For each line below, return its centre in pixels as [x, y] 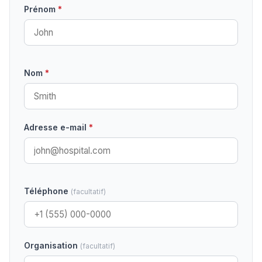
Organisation [52, 246]
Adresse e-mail [56, 127]
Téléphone [47, 191]
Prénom [41, 9]
